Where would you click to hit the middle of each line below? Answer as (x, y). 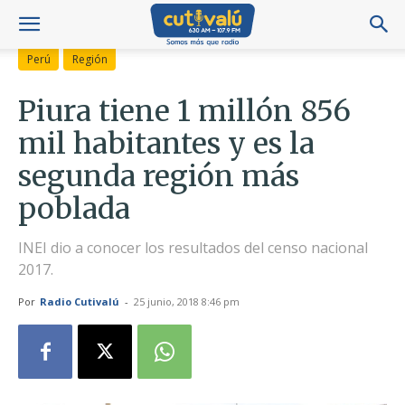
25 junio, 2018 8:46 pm (187, 302)
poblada (74, 209)
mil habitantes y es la (166, 144)
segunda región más (159, 177)
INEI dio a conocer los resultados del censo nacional (193, 248)
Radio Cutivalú (80, 302)
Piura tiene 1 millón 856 (184, 112)
